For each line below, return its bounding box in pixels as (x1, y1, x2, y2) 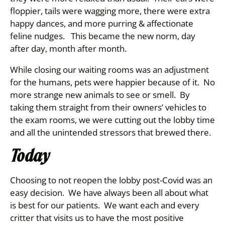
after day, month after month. (10, 43, 129, 54)
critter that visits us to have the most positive (10, 212, 184, 223)
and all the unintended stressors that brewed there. (10, 127, 211, 138)
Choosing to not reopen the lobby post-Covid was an (10, 174, 212, 186)
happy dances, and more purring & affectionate (10, 18, 193, 29)
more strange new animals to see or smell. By (10, 89, 190, 100)
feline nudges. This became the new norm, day (10, 30, 195, 42)
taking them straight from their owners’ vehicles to (10, 101, 206, 113)
